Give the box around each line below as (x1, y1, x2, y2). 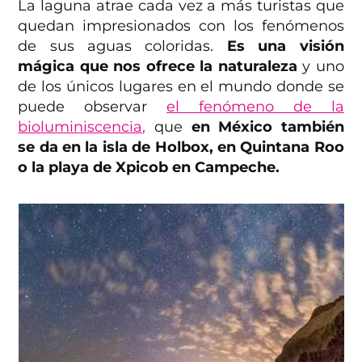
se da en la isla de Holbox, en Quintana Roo (18, 137, 344, 156)
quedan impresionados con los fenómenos (18, 16, 344, 35)
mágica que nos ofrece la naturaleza (18, 57, 297, 75)
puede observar (18, 97, 167, 116)
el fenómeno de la (166, 97, 344, 116)
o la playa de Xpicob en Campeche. (18, 158, 280, 176)
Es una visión (226, 36, 344, 55)
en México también (191, 117, 344, 136)
